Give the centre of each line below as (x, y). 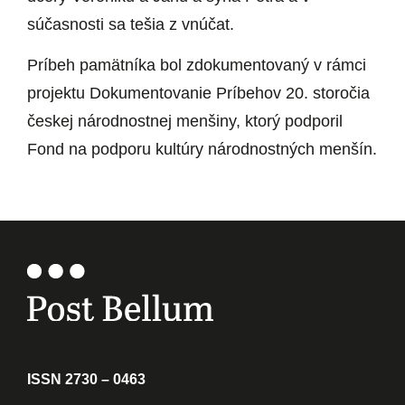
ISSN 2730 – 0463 (86, 380)
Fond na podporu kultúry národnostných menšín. (202, 149)
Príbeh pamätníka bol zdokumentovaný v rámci (197, 65)
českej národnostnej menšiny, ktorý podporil (185, 121)
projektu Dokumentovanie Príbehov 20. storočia (198, 93)
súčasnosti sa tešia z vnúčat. (131, 25)
